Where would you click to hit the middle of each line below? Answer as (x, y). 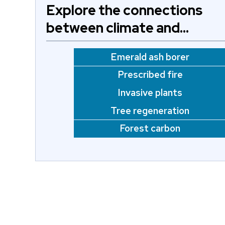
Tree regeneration (150, 110)
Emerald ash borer (150, 57)
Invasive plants (150, 93)
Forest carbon (150, 129)
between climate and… (117, 27)
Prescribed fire (150, 75)
